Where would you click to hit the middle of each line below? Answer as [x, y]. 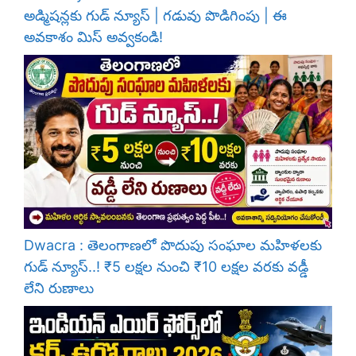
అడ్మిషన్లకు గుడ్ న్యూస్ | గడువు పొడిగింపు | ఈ [155, 16]
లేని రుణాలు [59, 288]
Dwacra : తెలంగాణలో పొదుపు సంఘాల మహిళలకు [173, 245]
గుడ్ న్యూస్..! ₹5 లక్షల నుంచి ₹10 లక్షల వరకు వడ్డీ [166, 266]
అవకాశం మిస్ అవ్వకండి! [93, 37]
